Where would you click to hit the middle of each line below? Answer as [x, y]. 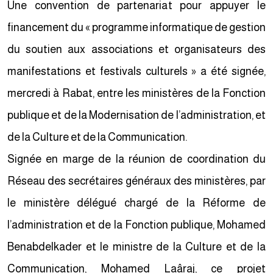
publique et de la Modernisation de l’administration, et [139, 115]
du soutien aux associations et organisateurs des [139, 49]
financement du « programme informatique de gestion [139, 27]
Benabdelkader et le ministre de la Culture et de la [139, 247]
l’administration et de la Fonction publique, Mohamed [139, 225]
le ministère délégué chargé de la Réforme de [139, 203]
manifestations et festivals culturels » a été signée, [139, 71]
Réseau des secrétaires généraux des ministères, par [139, 181]
